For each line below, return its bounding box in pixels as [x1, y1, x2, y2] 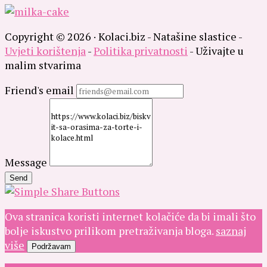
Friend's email [5, 83, 74, 98]
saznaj [216, 223, 246, 238]
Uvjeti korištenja [5, 44, 86, 58]
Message [5, 155, 47, 170]
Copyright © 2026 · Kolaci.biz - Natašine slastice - [5, 29, 242, 44]
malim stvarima [5, 58, 81, 73]
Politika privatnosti [94, 44, 188, 58]
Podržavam [32, 242, 71, 252]
